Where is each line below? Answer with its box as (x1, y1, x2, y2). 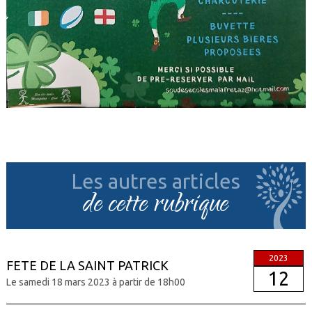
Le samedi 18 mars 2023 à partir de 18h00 (6, 276, 185, 288)
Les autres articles (71, 169, 241, 194)
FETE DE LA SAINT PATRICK (6, 258, 169, 273)
